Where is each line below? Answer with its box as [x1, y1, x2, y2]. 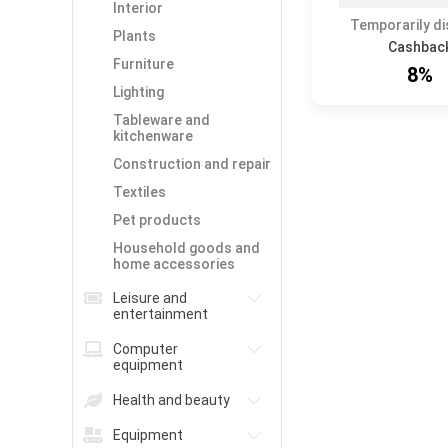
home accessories [113, 256, 235, 272]
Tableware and [113, 112, 210, 128]
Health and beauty [113, 392, 230, 408]
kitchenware [113, 128, 193, 144]
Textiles [113, 184, 166, 200]
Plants [113, 28, 156, 44]
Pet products [113, 212, 201, 228]
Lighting [113, 84, 164, 100]
